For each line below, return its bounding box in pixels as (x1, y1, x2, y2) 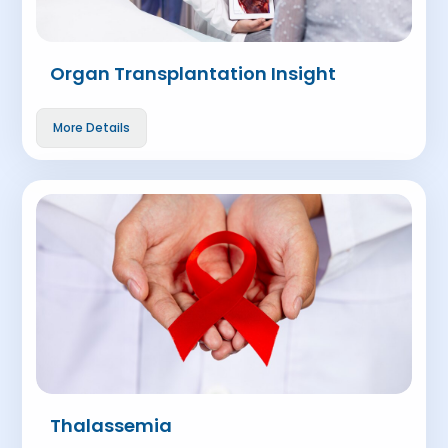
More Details (53, 119, 131, 136)
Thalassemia (50, 413, 173, 438)
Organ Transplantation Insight (50, 61, 337, 86)
